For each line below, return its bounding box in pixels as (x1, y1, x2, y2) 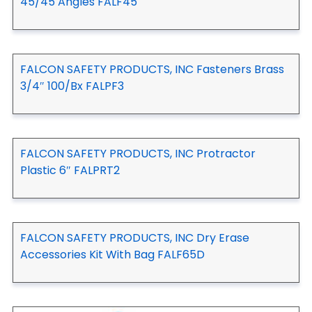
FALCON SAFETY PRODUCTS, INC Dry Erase (20, 229, 249, 246)
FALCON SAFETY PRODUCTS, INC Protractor (20, 145, 256, 162)
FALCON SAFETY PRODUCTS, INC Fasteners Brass (20, 61, 284, 77)
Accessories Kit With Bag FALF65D (20, 246, 205, 263)
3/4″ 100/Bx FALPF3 (20, 77, 124, 94)
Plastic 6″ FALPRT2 (20, 162, 120, 178)
